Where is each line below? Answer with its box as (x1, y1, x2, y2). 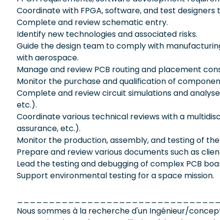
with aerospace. (17, 52, 79, 63)
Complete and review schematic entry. (17, 16, 168, 28)
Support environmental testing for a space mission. (17, 169, 214, 181)
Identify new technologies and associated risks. (17, 28, 197, 40)
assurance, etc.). (17, 122, 81, 134)
